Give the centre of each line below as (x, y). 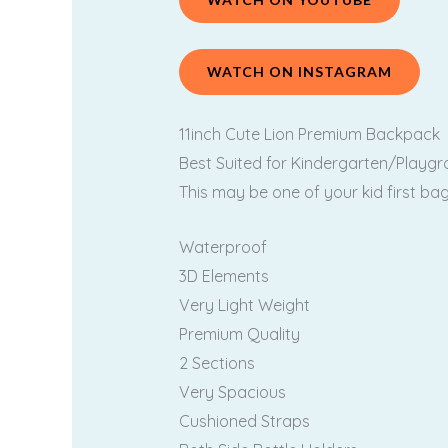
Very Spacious (232, 391)
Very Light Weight (244, 304)
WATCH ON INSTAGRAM (299, 71)
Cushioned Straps (244, 420)
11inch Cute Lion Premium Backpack (309, 134)
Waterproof (222, 246)
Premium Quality (239, 333)
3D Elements (223, 275)
